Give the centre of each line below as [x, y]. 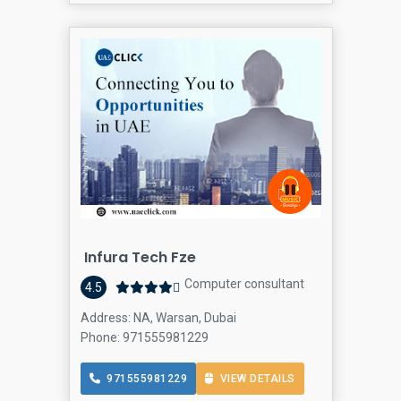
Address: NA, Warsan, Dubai [158, 318]
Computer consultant [244, 284]
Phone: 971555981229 [144, 338]
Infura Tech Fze [140, 258]
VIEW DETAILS [254, 379]
